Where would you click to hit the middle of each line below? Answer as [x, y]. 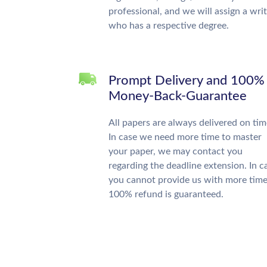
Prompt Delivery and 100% [187, 80]
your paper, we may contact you [176, 151]
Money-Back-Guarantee [178, 96]
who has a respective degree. [169, 26]
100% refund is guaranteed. [166, 194]
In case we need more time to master [185, 137]
